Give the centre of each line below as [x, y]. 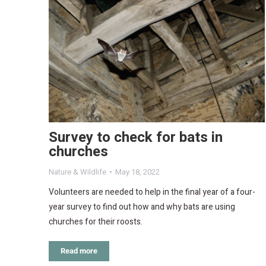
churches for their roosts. [96, 222]
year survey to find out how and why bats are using [142, 207]
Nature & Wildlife [77, 172]
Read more [79, 251]
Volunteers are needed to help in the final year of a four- [152, 192]
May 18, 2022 [137, 172]
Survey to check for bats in [136, 138]
